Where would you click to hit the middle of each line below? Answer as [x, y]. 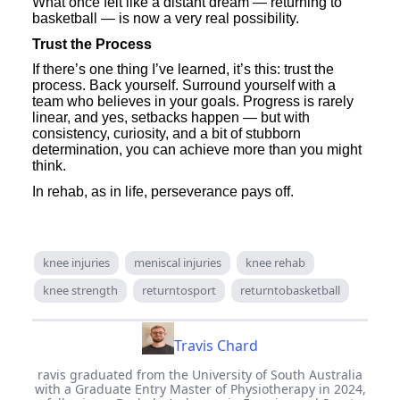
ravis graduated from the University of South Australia [200, 375]
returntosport [179, 291]
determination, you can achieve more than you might [197, 150]
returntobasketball [290, 291]
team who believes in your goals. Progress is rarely [193, 102]
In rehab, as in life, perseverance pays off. [163, 192]
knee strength [80, 291]
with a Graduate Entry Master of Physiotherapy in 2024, [200, 389]
